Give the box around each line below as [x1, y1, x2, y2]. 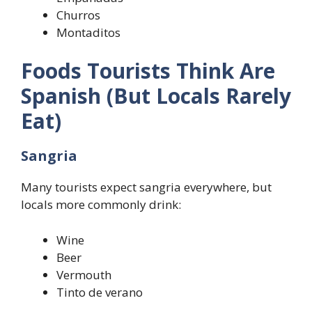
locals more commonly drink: [21, 196, 181, 213]
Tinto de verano [56, 283, 143, 300]
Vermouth [56, 266, 111, 283]
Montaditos [56, 24, 120, 40]
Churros [56, 6, 100, 23]
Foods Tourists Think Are [21, 56, 275, 86]
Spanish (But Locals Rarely [21, 81, 291, 111]
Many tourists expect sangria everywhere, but [21, 179, 272, 196]
